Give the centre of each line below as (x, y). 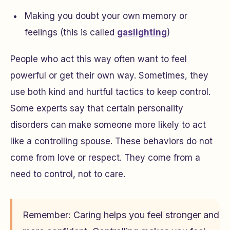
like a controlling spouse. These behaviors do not (111, 141)
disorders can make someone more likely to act (108, 125)
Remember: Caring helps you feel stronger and (121, 215)
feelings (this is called (71, 32)
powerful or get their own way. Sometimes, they (109, 75)
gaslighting (142, 32)
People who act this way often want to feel (99, 59)
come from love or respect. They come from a (105, 158)
